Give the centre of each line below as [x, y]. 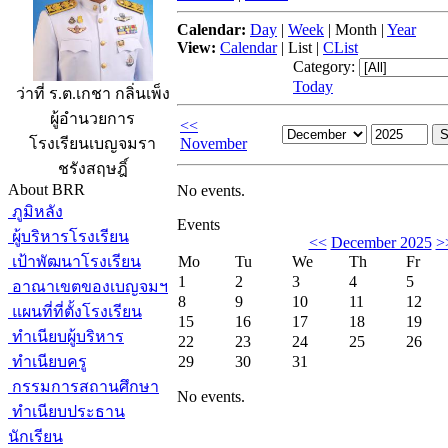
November [213, 143]
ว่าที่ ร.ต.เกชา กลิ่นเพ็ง [92, 94]
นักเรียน [35, 436]
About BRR [46, 189]
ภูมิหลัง [35, 211]
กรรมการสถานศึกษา [83, 386]
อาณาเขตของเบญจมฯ [88, 286]
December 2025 [381, 242]
